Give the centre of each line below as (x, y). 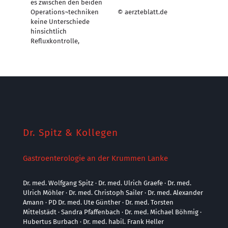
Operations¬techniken (65, 12)
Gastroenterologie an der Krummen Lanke (95, 158)
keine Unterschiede (60, 22)
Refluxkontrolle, (55, 41)
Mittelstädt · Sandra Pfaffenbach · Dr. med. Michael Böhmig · (112, 212)
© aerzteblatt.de (142, 12)
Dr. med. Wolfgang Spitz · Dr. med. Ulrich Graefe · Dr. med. (107, 183)
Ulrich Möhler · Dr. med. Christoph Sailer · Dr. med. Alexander (113, 193)
